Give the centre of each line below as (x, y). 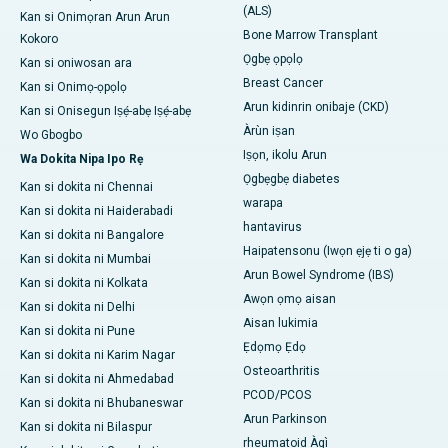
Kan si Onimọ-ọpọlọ (73, 86)
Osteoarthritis (281, 370)
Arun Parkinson (285, 418)
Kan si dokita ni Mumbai (85, 258)
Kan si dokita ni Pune (77, 330)
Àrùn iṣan (269, 130)
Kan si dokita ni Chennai (86, 186)
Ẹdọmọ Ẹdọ (274, 346)
